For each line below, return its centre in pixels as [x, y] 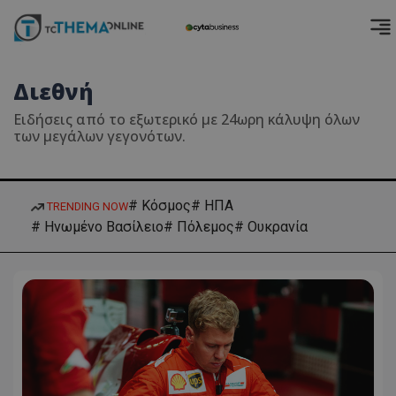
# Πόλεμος [199, 227]
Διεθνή [53, 91]
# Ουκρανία [271, 227]
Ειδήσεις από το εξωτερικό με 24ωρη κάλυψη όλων [187, 119]
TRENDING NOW [86, 206]
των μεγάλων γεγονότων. [99, 136]
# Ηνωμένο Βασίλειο [97, 227]
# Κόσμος [160, 206]
